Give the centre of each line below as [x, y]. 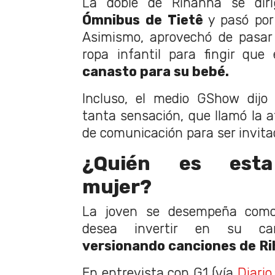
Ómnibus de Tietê [143, 20]
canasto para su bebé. [156, 71]
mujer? [117, 186]
